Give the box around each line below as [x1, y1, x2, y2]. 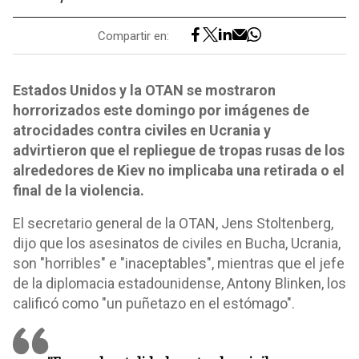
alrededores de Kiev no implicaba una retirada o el [13, 162, 345, 179]
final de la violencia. [13, 182, 144, 199]
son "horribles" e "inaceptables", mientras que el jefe [13, 255, 345, 272]
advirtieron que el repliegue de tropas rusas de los [13, 142, 345, 159]
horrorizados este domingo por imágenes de [13, 102, 309, 119]
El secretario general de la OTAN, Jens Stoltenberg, [13, 215, 333, 232]
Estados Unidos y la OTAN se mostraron [13, 82, 276, 99]
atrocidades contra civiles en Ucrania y [13, 122, 271, 139]
